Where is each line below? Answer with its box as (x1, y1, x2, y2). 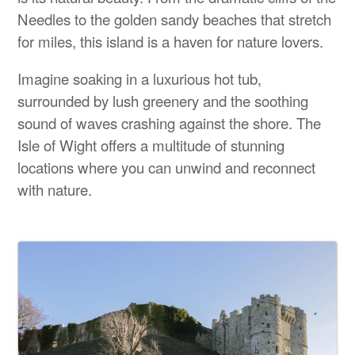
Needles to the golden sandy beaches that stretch (17, 9, 332, 30)
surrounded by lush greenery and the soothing (17, 90, 309, 111)
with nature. (17, 178, 93, 200)
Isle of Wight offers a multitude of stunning (17, 134, 285, 155)
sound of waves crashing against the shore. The (17, 112, 322, 133)
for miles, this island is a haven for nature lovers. (17, 31, 324, 52)
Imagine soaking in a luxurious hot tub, (17, 67, 262, 89)
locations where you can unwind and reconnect (17, 156, 316, 177)
